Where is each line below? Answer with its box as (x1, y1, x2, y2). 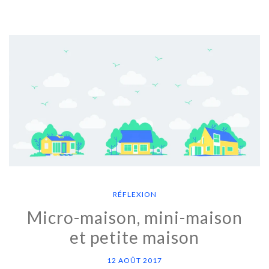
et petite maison (70, 227, 199, 248)
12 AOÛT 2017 (107, 256, 162, 265)
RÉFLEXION (112, 190, 157, 199)
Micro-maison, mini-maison (26, 207, 243, 228)
